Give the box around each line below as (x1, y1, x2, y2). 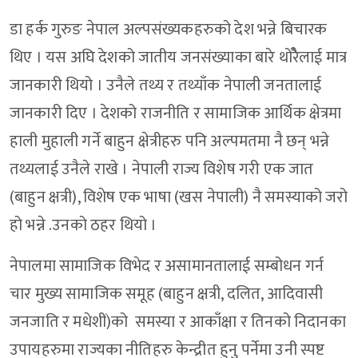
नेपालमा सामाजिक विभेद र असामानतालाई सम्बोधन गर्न (10, 253, 324, 280)
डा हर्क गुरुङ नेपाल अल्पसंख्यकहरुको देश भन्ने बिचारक (10, 16, 328, 44)
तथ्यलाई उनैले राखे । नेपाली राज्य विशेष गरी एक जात (10, 156, 314, 184)
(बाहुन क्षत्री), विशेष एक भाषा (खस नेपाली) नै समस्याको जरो (10, 184, 348, 212)
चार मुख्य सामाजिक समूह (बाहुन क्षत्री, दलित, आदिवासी (10, 280, 324, 308)
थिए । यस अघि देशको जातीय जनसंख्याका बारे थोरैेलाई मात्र (10, 44, 347, 72)
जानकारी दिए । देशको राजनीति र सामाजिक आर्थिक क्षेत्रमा (10, 100, 342, 128)
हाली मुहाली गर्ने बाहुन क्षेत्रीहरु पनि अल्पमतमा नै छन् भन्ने (10, 128, 329, 156)
